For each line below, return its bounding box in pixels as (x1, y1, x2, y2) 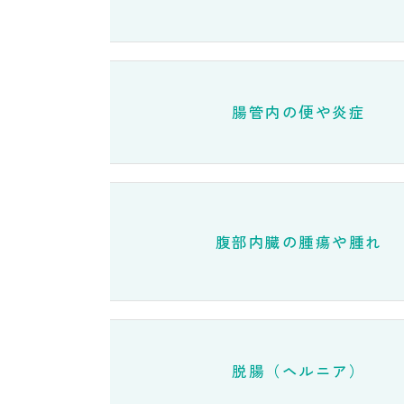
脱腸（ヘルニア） (232, 360, 365, 381)
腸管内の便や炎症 (232, 101, 365, 123)
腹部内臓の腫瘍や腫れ (215, 230, 382, 252)
